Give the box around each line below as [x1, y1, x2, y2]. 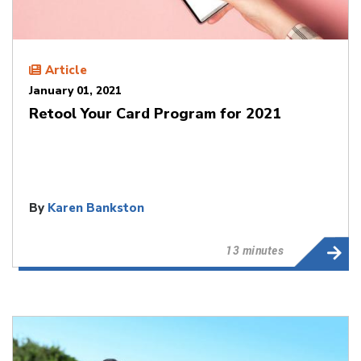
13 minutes [226, 242, 284, 258]
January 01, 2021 [29, 82, 122, 98]
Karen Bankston [48, 199, 144, 216]
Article [45, 61, 87, 78]
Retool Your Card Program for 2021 [29, 103, 281, 123]
